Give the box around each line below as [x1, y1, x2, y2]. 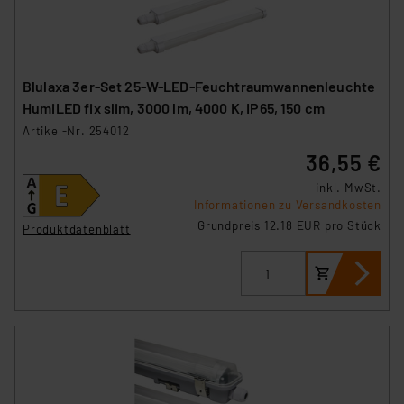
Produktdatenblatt [23, 222, 131, 237]
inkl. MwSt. [316, 180, 381, 196]
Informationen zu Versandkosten [194, 197, 381, 213]
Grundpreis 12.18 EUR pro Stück [197, 218, 381, 234]
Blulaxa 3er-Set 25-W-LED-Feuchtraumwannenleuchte [23, 78, 376, 96]
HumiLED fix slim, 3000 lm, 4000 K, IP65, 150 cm [23, 99, 326, 117]
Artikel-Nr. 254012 [23, 124, 130, 139]
